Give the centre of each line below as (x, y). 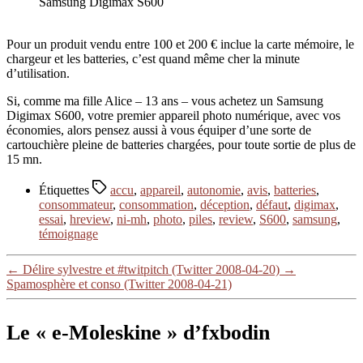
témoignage (68, 233)
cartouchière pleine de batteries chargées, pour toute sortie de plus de (181, 144)
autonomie (214, 190)
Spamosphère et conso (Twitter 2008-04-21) (119, 284)
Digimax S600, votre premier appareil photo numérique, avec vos (173, 115)
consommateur (76, 204)
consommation (156, 204)
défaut (272, 204)
